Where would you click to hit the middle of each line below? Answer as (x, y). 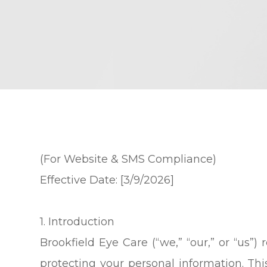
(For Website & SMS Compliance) (128, 159)
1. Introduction (77, 221)
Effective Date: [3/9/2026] (107, 180)
